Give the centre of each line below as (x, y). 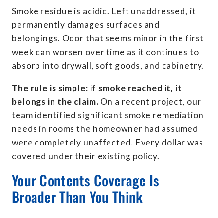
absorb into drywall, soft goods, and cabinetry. (108, 66)
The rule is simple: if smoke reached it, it (97, 88)
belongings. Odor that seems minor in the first (108, 38)
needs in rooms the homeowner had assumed (105, 128)
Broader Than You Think (77, 196)
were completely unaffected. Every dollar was (108, 142)
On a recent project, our (150, 101)
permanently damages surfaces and (86, 25)
